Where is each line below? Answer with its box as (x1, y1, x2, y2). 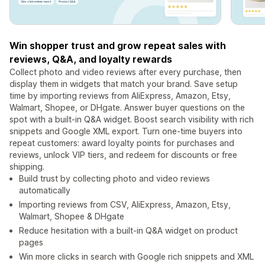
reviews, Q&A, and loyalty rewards (9, 53, 172, 66)
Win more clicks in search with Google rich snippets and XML (19, 251, 254, 262)
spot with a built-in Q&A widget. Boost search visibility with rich (9, 114, 254, 125)
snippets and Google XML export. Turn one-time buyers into (9, 126, 243, 137)
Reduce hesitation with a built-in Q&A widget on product (19, 225, 238, 236)
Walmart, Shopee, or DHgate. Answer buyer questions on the (9, 102, 245, 113)
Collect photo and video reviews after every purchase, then (9, 67, 241, 77)
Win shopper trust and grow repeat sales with (9, 40, 226, 52)
